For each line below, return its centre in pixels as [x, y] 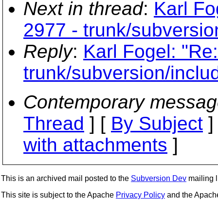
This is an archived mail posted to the [66, 178]
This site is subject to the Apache [58, 195]
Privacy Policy [140, 195]
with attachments [95, 145]
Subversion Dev [159, 178]
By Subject [157, 123]
